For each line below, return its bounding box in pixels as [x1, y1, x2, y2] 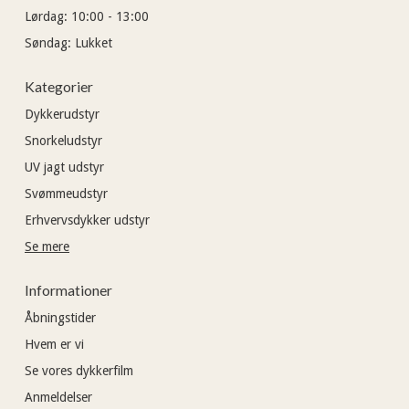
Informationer [25, 280, 112, 299]
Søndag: [25, 35, 75, 50]
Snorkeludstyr [25, 132, 102, 148]
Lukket [75, 35, 112, 50]
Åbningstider [25, 309, 96, 325]
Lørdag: [25, 8, 71, 24]
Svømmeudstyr [25, 185, 108, 201]
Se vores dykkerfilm [25, 362, 133, 378]
